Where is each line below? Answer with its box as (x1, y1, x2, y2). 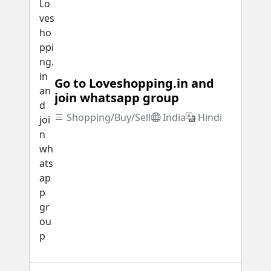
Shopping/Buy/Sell (67, 110, 151, 124)
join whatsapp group (54, 89, 180, 106)
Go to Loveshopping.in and (54, 74, 215, 91)
